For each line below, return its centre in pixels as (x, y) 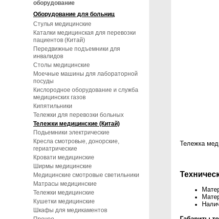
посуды (44, 81)
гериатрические (55, 149)
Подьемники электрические (71, 132)
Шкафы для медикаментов (70, 210)
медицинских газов (59, 97)
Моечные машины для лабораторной (86, 74)
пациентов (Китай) (59, 40)
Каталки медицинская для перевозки (85, 33)
